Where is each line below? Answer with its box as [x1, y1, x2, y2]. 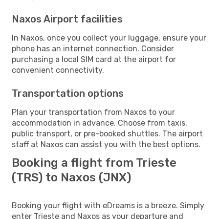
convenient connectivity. [12, 65, 104, 75]
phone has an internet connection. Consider [12, 44, 174, 53]
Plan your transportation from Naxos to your [12, 107, 175, 117]
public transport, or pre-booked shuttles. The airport [12, 129, 203, 138]
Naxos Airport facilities [12, 13, 123, 25]
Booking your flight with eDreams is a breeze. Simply [12, 200, 204, 210]
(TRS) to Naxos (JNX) [12, 170, 131, 184]
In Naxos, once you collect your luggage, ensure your [12, 33, 206, 43]
